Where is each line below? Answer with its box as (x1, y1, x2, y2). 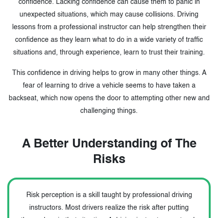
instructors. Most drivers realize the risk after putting (29, 204, 189, 211)
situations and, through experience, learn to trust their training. (13, 49, 205, 56)
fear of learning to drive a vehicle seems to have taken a (22, 82, 196, 89)
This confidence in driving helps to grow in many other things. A (12, 69, 206, 76)
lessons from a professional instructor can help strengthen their (12, 23, 206, 31)
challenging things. (80, 107, 138, 114)
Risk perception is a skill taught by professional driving (26, 191, 192, 199)
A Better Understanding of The (21, 138, 197, 150)
